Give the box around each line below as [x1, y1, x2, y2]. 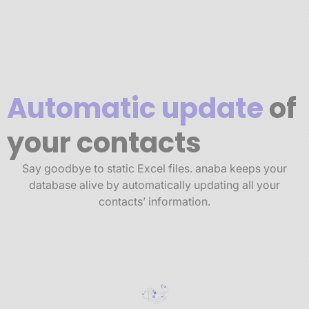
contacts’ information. [99, 195, 210, 208]
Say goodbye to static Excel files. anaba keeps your [22, 161, 287, 175]
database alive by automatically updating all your [29, 178, 280, 192]
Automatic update [7, 89, 263, 128]
